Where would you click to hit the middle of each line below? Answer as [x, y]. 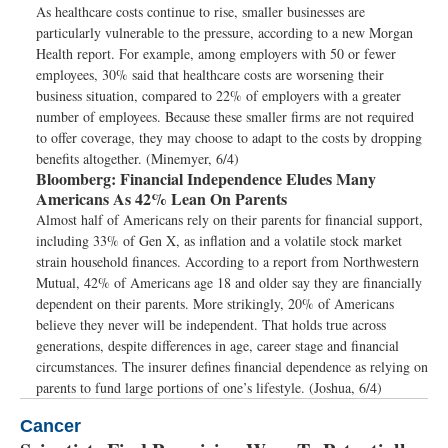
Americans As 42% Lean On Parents [161, 198]
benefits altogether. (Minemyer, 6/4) [137, 158]
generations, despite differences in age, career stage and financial [217, 345]
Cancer [50, 426]
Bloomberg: [76, 178]
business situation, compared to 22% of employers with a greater [218, 95]
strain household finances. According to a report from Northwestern [227, 261]
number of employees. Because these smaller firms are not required [225, 116]
